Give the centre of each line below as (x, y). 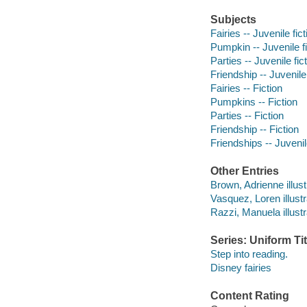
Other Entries (244, 171)
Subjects (233, 20)
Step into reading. (249, 254)
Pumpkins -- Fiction (254, 102)
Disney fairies (241, 267)
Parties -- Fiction (247, 116)
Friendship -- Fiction (254, 130)
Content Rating (249, 296)
